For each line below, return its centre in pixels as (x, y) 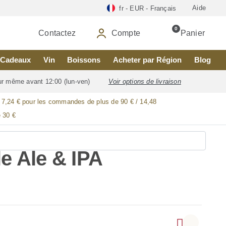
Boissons (84, 60)
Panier (192, 33)
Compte (126, 33)
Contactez (57, 33)
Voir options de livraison (145, 82)
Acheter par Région (148, 60)
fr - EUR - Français (148, 8)
